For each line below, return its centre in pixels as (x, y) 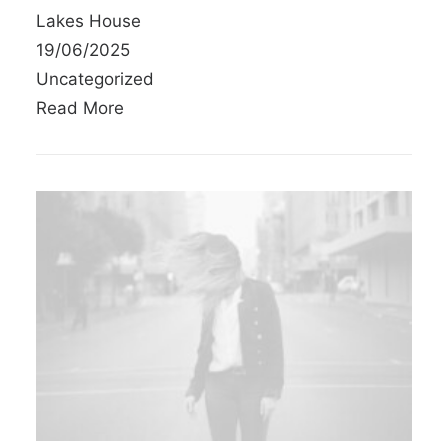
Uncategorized (95, 78)
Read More (80, 107)
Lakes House (88, 20)
